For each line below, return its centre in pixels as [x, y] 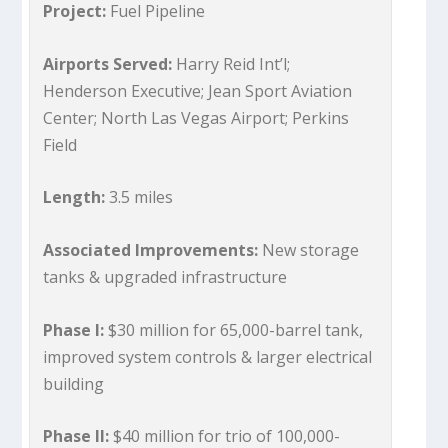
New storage [311, 249]
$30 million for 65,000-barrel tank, [236, 329]
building [74, 383]
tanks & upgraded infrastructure [165, 276]
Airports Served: [108, 63]
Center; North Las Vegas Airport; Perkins [196, 117]
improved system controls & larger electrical [208, 356]
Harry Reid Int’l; [231, 63]
